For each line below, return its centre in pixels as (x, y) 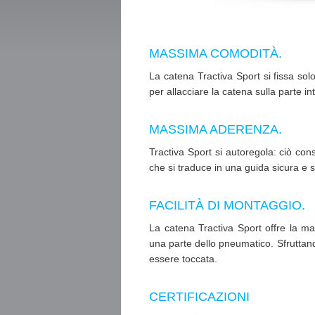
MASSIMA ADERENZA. (216, 129)
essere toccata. (183, 259)
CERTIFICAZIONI (199, 297)
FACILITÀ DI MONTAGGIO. (227, 205)
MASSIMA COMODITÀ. (216, 53)
